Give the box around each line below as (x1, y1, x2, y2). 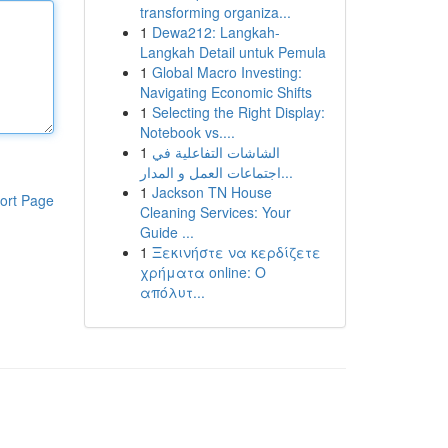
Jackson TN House (151, 182, 272, 202)
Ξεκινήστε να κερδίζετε (151, 242, 321, 262)
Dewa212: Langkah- (151, 22, 280, 42)
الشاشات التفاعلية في (151, 142, 280, 162)
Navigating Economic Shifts (139, 82, 312, 102)
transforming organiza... (139, 2, 291, 22)
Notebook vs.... (139, 122, 235, 142)
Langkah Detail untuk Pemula (139, 42, 326, 62)
